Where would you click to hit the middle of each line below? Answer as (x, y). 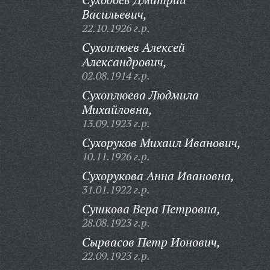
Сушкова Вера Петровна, (151, 209)
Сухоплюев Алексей (133, 47)
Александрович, (124, 62)
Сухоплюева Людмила (140, 95)
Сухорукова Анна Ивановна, (158, 176)
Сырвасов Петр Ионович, (151, 242)
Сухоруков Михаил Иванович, (161, 143)
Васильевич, (114, 14)
